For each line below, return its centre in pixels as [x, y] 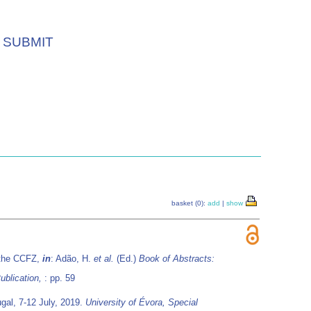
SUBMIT [28, 42]
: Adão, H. [72, 259]
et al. [104, 259]
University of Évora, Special [142, 302]
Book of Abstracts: [177, 259]
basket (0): [190, 203]
